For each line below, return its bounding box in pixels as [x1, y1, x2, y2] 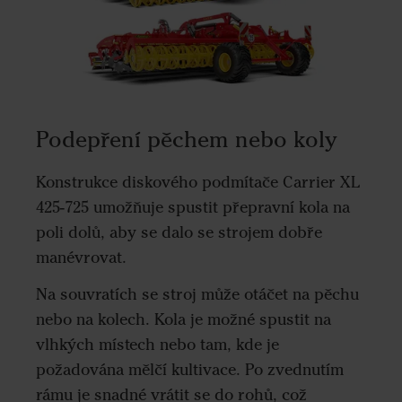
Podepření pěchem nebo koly [36, 126, 337, 153]
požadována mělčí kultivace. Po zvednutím [36, 359, 344, 380]
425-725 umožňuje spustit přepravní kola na [36, 197, 350, 218]
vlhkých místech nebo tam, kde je [36, 334, 279, 354]
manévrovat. [36, 248, 127, 268]
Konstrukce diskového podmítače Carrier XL [36, 172, 360, 193]
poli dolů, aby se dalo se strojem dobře [36, 223, 322, 243]
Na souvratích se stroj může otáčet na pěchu [36, 284, 359, 304]
